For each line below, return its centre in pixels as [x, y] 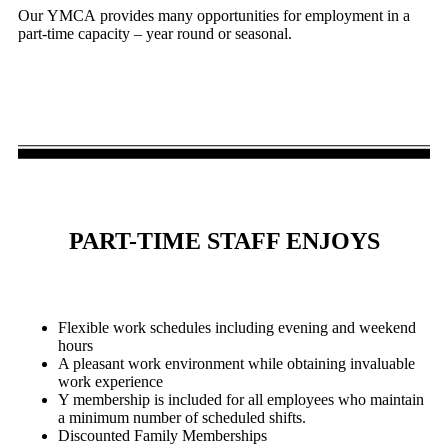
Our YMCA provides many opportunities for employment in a [214, 15]
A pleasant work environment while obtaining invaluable [236, 363]
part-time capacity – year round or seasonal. [155, 33]
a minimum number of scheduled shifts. [182, 417]
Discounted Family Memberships [162, 435]
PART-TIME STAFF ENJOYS [224, 240]
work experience [110, 381]
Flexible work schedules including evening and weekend [237, 327]
